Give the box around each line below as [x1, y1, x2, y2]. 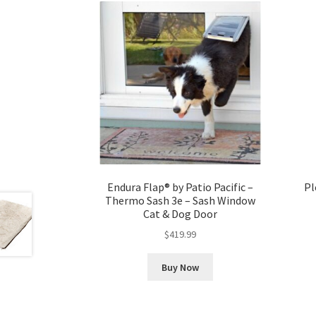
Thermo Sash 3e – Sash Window [105, 193, 256, 207]
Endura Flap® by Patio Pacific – [107, 179, 254, 194]
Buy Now [162, 260, 200, 274]
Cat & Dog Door [143, 206, 218, 221]
